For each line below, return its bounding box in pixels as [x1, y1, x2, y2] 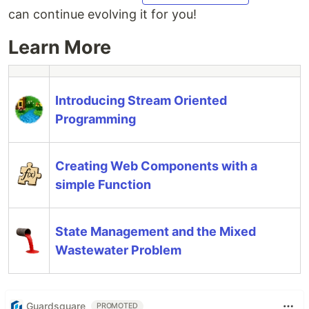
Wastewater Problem [55, 242, 181, 257]
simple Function [55, 177, 151, 192]
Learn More [8, 35, 111, 59]
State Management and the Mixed [55, 223, 256, 239]
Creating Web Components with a [55, 158, 257, 173]
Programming [55, 111, 136, 126]
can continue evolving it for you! [8, 6, 197, 21]
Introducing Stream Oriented [55, 92, 227, 108]
